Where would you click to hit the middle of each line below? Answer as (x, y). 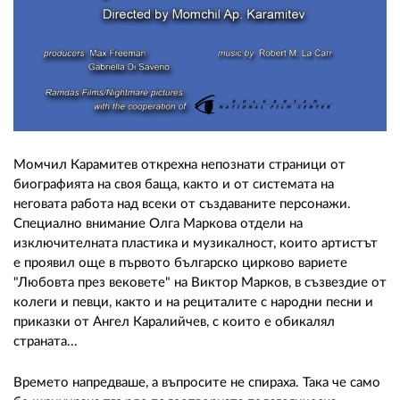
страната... (46, 341)
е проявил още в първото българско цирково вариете (180, 262)
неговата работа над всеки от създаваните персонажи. (182, 204)
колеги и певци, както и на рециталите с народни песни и (193, 302)
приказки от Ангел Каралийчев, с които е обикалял (174, 321)
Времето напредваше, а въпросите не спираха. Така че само (197, 382)
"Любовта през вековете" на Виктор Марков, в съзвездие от (200, 282)
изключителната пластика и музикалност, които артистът (196, 243)
